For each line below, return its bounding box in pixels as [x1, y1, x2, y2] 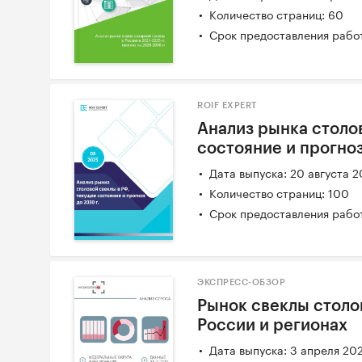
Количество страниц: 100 [209, 183, 350, 202]
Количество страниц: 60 [209, 5, 344, 23]
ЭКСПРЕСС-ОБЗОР [197, 278, 286, 288]
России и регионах [197, 318, 348, 335]
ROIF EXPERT [197, 101, 257, 111]
